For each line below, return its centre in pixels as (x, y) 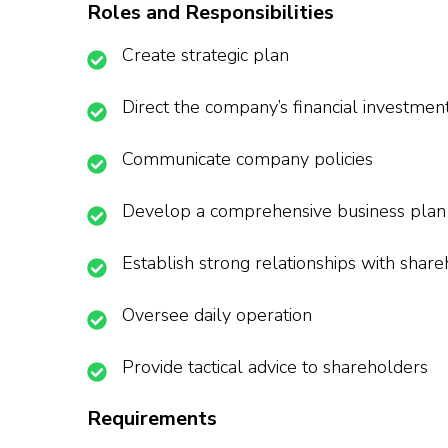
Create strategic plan (205, 55)
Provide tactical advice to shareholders (275, 367)
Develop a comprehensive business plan (284, 211)
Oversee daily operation (217, 315)
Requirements (152, 419)
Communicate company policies (247, 159)
